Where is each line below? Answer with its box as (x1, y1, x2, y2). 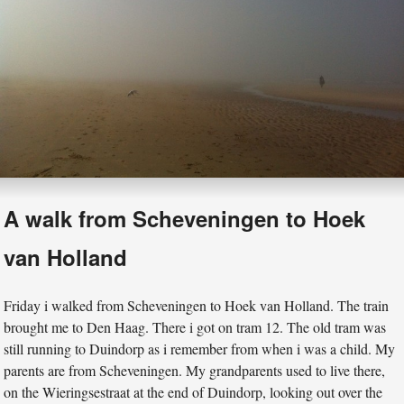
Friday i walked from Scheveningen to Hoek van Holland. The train (4, 296, 390, 316)
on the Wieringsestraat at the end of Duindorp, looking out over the (4, 382, 383, 402)
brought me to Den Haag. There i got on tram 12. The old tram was (4, 317, 387, 337)
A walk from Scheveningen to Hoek (4, 202, 366, 234)
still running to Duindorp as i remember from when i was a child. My (4, 339, 396, 359)
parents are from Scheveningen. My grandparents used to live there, (4, 361, 386, 381)
